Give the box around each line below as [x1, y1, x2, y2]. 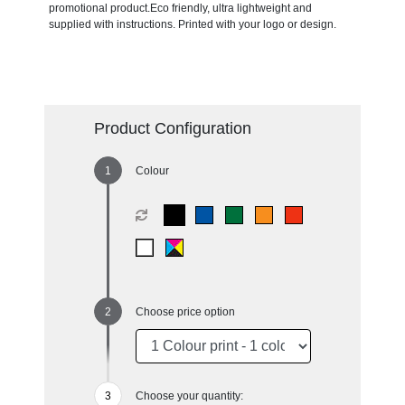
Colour [135, 164, 169, 177]
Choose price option [135, 305, 235, 318]
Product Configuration [93, 118, 251, 137]
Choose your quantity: [135, 389, 243, 402]
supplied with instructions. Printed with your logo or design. [48, 17, 336, 31]
